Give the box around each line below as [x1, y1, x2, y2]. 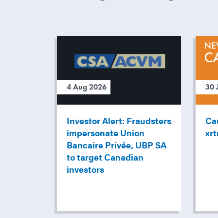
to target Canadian [67, 151, 144, 163]
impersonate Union [67, 127, 145, 139]
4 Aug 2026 [67, 82, 107, 92]
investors [67, 163, 104, 176]
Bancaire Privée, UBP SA [67, 139, 166, 151]
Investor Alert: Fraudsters [67, 114, 171, 127]
